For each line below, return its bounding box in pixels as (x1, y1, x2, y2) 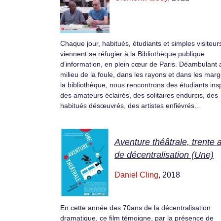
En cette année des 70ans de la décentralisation (60, 204, 211, 212)
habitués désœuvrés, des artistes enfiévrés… (60, 101, 201, 110)
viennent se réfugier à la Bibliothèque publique (60, 49, 205, 58)
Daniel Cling (114, 171, 158, 179)
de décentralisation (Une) (114, 150, 214, 160)
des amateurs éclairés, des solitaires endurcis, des (60, 91, 218, 99)
